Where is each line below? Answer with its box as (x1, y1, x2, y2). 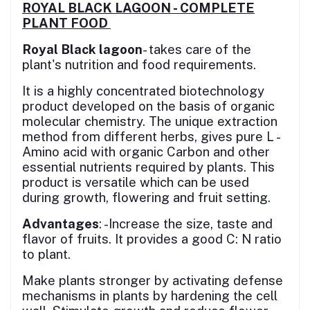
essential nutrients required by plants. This (22, 158, 275, 174)
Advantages (22, 215, 99, 231)
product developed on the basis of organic (22, 98, 275, 113)
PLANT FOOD (22, 15, 111, 30)
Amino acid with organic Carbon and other (22, 143, 270, 159)
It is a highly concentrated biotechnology (22, 82, 264, 98)
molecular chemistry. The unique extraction (22, 113, 277, 129)
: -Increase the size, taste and (99, 215, 273, 231)
